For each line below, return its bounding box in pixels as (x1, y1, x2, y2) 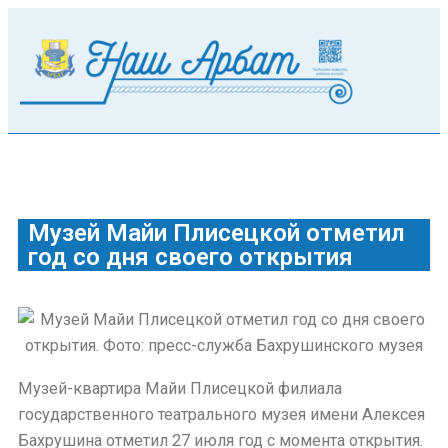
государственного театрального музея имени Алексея (18, 404, 425, 424)
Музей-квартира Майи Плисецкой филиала (18, 378, 342, 398)
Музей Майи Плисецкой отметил (28, 219, 405, 247)
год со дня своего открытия (28, 243, 353, 271)
